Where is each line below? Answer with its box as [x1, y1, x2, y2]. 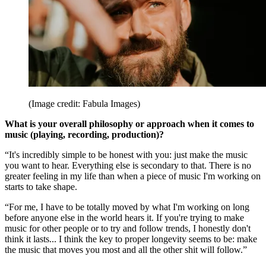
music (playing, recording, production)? [5, 129, 164, 140]
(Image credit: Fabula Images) [28, 99, 140, 109]
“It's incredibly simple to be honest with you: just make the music [5, 150, 248, 160]
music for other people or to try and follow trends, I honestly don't [5, 223, 251, 234]
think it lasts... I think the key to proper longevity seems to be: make [5, 234, 257, 245]
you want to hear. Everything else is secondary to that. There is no [5, 160, 251, 171]
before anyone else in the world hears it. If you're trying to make [5, 213, 244, 223]
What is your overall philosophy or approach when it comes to [5, 119, 254, 129]
